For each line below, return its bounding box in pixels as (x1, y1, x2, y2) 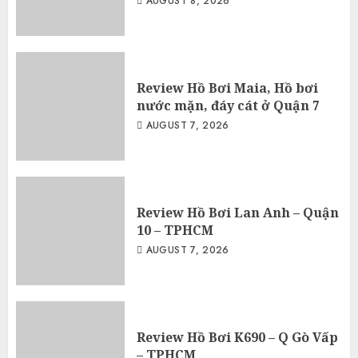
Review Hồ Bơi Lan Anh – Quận (137, 204, 339, 222)
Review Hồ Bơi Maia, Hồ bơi (137, 79, 318, 97)
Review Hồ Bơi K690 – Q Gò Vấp (137, 328, 338, 347)
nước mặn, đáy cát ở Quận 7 (137, 97, 320, 115)
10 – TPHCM (137, 221, 213, 240)
